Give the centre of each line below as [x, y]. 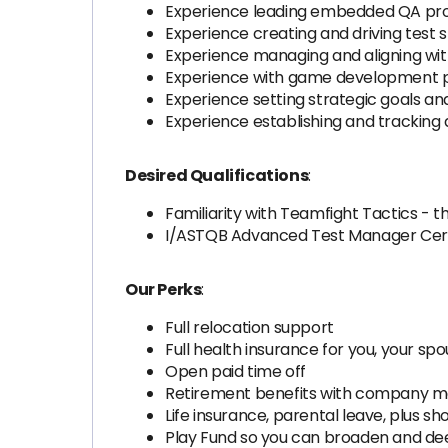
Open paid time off [235, 371]
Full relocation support [249, 327]
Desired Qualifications [217, 175]
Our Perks [163, 289]
